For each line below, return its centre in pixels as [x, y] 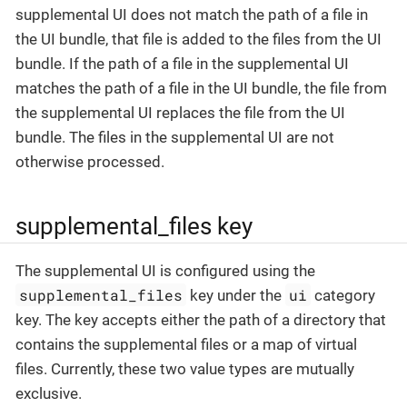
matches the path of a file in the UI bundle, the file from [201, 88]
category [343, 296]
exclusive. [49, 394]
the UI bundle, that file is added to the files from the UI [199, 39]
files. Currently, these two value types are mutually [185, 369]
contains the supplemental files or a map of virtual [186, 345]
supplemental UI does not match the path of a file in [192, 14]
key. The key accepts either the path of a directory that [201, 320]
